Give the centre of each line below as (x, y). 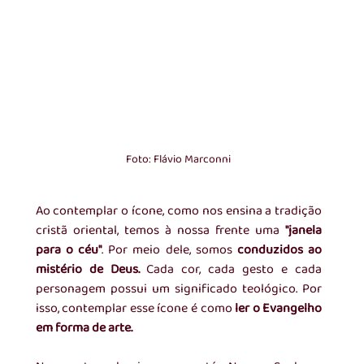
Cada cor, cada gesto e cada (234, 270)
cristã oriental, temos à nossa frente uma (160, 231)
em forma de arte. (84, 328)
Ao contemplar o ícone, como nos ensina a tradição (179, 211)
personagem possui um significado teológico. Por (179, 289)
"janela (304, 231)
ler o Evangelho (277, 309)
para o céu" (69, 250)
